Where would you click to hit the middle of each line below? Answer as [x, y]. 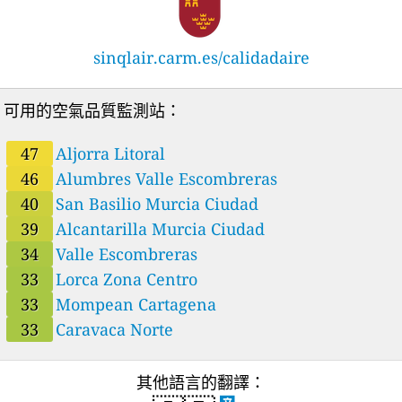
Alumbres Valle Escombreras [167, 178]
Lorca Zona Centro [127, 279]
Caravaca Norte [115, 329]
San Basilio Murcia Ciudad [157, 203]
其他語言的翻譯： [201, 382]
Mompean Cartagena [136, 304]
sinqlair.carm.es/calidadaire [201, 57]
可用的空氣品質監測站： [93, 110]
